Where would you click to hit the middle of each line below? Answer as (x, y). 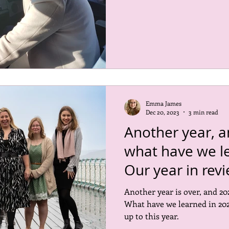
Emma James (164, 103)
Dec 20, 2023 (163, 112)
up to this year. (152, 216)
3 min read (203, 112)
